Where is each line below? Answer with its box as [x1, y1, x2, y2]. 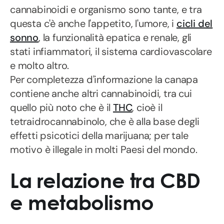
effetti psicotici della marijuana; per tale [10, 129, 188, 142]
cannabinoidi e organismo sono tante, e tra [10, 3, 202, 16]
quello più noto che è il [10, 101, 113, 114]
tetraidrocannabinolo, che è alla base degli [10, 115, 199, 128]
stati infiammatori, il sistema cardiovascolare [10, 45, 212, 58]
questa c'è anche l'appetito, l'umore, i [10, 17, 176, 30]
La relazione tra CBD [10, 168, 201, 192]
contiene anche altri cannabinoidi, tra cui [10, 87, 192, 100]
